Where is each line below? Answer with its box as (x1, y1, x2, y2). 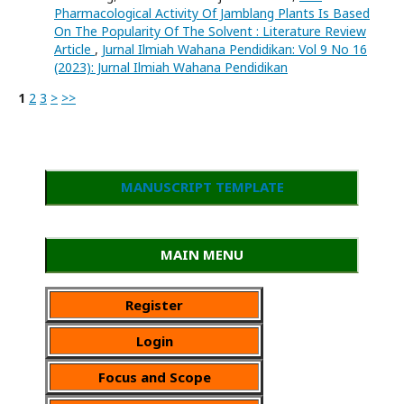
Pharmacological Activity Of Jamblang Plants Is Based (54, 4, 370, 22)
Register (125, 295, 183, 314)
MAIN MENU (161, 244, 243, 263)
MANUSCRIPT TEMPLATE (120, 177, 284, 196)
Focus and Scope (97, 367, 211, 386)
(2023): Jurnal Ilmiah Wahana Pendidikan (54, 58, 288, 76)
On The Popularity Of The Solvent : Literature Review (54, 22, 366, 40)
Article (54, 40, 95, 58)
